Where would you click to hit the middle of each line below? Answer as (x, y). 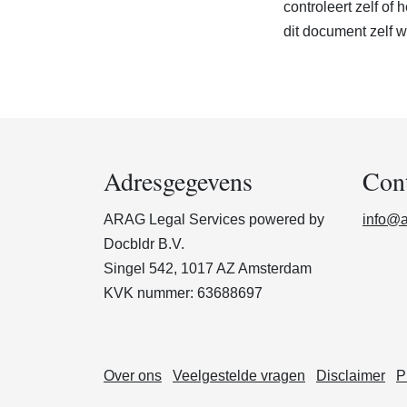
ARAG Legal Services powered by (214, 219)
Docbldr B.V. (144, 243)
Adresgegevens (178, 180)
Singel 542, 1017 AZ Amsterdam (208, 268)
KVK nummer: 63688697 (183, 293)
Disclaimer (351, 375)
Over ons (133, 375)
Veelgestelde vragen (239, 375)
